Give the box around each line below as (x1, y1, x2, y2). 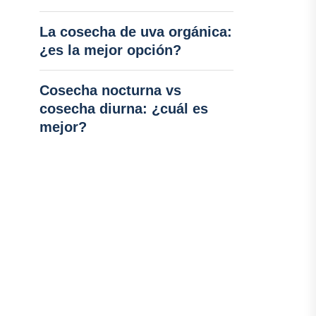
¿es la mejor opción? (39, 42, 181, 58)
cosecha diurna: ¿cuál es (39, 101, 208, 116)
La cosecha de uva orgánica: (39, 24, 232, 39)
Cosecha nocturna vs (39, 83, 181, 98)
